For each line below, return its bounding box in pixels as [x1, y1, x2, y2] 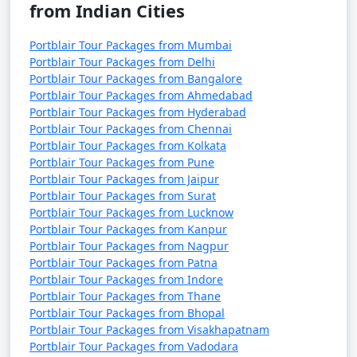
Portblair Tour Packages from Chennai [29, 121, 232, 136]
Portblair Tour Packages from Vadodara [29, 339, 238, 354]
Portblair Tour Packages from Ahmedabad [29, 88, 253, 103]
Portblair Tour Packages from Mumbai [29, 37, 232, 53]
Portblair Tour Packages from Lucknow [29, 205, 233, 220]
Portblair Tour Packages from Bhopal [29, 305, 225, 320]
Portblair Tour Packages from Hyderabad [29, 104, 246, 120]
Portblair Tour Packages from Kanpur [29, 222, 227, 237]
